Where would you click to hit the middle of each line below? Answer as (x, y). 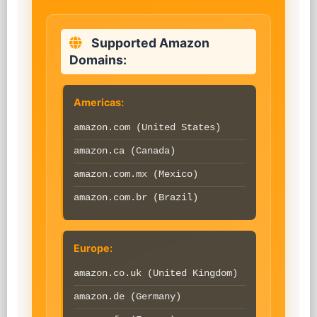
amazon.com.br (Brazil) (136, 198)
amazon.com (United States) (147, 128)
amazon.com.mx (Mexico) (136, 174)
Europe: (93, 248)
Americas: (99, 102)
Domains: (98, 60)
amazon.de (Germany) (127, 297)
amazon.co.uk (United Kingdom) (156, 273)
